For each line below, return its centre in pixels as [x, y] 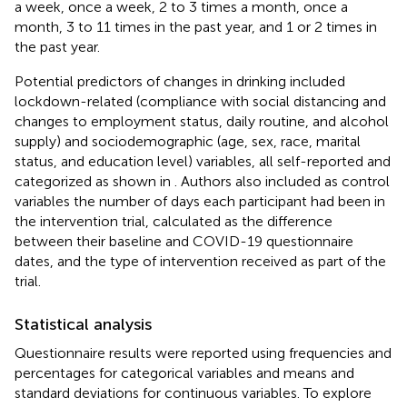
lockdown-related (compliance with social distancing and [200, 101]
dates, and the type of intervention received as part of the [200, 261]
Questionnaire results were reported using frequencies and [203, 352]
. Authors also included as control [282, 181]
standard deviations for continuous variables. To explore [193, 392]
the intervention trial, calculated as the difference [174, 221]
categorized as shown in [94, 181]
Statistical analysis [83, 324]
